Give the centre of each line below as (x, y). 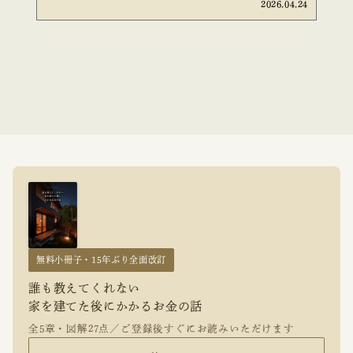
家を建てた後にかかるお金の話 (116, 306)
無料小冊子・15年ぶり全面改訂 (101, 259)
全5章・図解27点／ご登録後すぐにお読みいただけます (162, 329)
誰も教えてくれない (85, 288)
